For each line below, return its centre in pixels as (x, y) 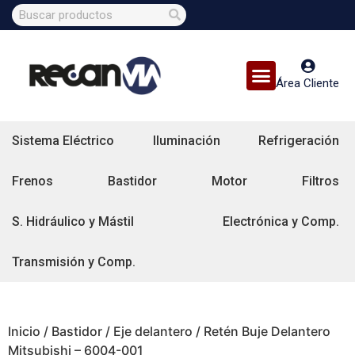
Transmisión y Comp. (74, 261)
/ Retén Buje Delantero (261, 331)
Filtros (321, 181)
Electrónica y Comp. (281, 221)
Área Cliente (307, 84)
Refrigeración (299, 141)
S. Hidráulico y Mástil (73, 221)
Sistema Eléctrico (63, 141)
